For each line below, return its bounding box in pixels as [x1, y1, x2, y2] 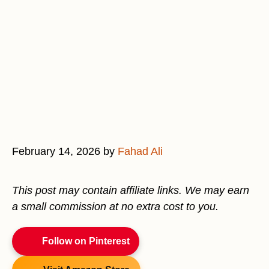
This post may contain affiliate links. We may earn [12, 184, 249, 196]
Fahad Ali [118, 145, 163, 157]
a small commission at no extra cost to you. [12, 201, 219, 213]
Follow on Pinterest [42, 236, 130, 246]
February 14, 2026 [12, 145, 100, 157]
